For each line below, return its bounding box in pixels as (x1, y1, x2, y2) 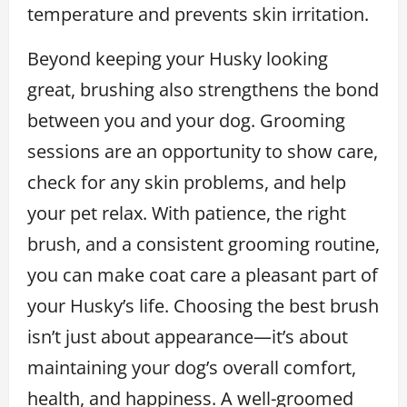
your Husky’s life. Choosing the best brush (27, 293, 379, 318)
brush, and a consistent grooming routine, (27, 231, 380, 256)
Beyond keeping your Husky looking (27, 45, 328, 71)
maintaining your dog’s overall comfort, (27, 354, 356, 380)
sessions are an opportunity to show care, (27, 138, 378, 164)
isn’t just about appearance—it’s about (27, 323, 348, 349)
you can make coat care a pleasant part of (27, 262, 378, 287)
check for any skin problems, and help (27, 169, 346, 194)
